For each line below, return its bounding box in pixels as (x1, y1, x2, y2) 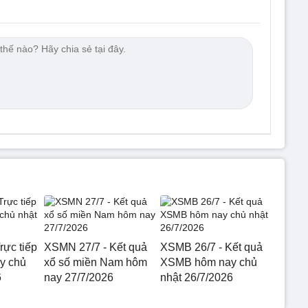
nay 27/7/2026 (44, 271, 113, 283)
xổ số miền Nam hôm (44, 256, 147, 268)
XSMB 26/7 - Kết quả (159, 241, 263, 253)
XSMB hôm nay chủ (159, 256, 257, 268)
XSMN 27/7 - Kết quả (44, 241, 147, 253)
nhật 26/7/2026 (159, 271, 233, 283)
